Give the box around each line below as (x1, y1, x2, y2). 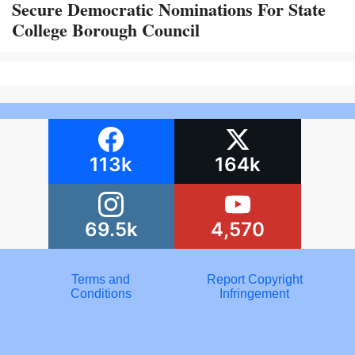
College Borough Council (12, 16, 200, 43)
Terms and (71, 272, 130, 286)
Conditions (70, 286, 132, 300)
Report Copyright (206, 272, 303, 286)
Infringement (219, 286, 289, 300)
